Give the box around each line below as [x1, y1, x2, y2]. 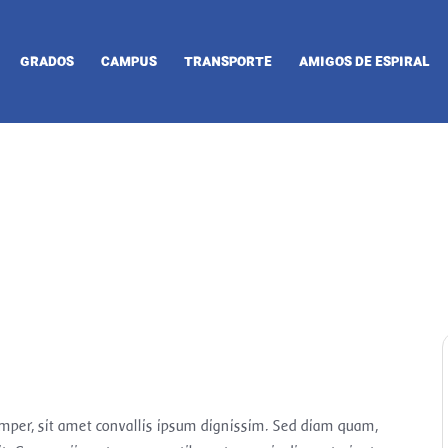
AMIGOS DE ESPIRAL [299, 52, 430, 70]
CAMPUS [101, 52, 157, 70]
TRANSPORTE [184, 52, 272, 70]
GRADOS [20, 52, 74, 70]
